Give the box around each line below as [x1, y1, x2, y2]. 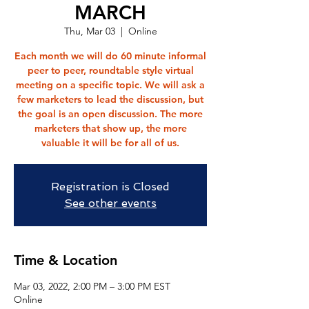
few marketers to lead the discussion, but [17, 93, 203, 106]
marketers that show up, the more [34, 122, 187, 134]
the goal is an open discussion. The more [18, 108, 203, 120]
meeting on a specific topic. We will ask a [16, 79, 205, 91]
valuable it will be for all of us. [41, 137, 179, 149]
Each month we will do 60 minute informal [14, 50, 206, 62]
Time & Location [14, 252, 117, 268]
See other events [64, 197, 157, 210]
